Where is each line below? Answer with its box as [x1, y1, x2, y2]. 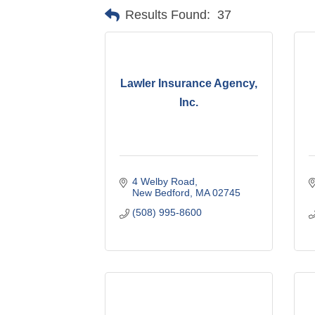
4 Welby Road [131, 175, 195, 187]
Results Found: [125, 8, 211, 22]
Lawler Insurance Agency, [120, 77, 258, 90]
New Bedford [131, 186, 190, 198]
